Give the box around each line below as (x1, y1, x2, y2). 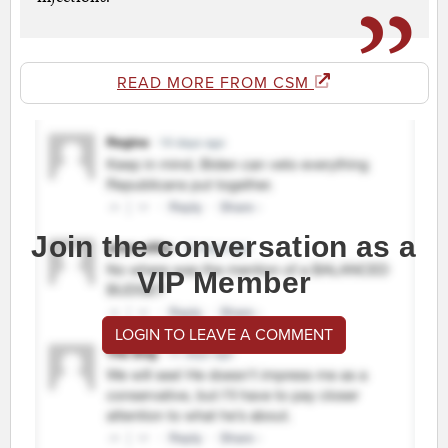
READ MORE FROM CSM (117, 73, 314, 94)
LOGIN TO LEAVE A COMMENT (115, 325, 333, 346)
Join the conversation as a (31, 230, 417, 264)
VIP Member (136, 266, 312, 300)
